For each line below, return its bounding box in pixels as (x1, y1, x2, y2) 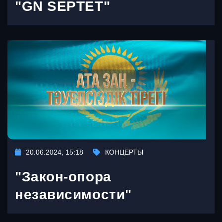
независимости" (15, 187, 132, 203)
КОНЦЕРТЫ (105, 148, 143, 157)
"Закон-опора (15, 169, 111, 185)
